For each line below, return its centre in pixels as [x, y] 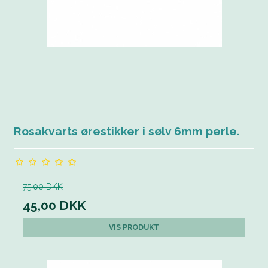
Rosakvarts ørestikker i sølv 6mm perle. [127, 131]
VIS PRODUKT [134, 227]
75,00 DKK [43, 186]
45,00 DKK [54, 205]
